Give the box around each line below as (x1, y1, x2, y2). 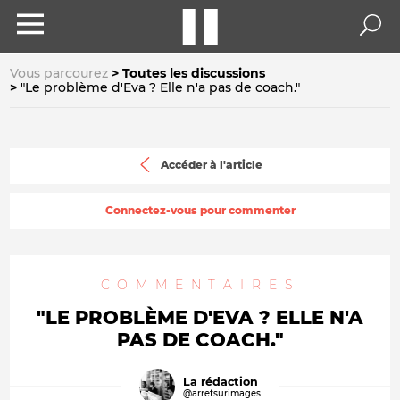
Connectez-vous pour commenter (104, 204, 296, 217)
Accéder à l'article (160, 158, 262, 172)
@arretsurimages (183, 387, 262, 398)
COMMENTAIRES (100, 277, 300, 293)
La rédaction (183, 374, 259, 388)
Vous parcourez (10, 65, 108, 81)
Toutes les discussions (122, 65, 265, 81)
